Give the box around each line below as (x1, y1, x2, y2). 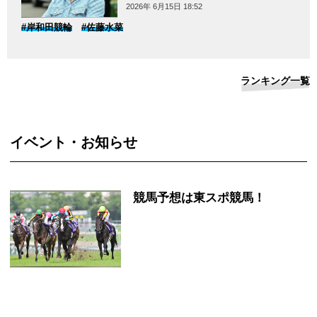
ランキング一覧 (241, 74, 310, 86)
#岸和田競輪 (21, 21, 72, 33)
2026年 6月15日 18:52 (126, 1, 202, 11)
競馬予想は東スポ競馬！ (132, 190, 265, 204)
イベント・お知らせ (10, 134, 137, 150)
